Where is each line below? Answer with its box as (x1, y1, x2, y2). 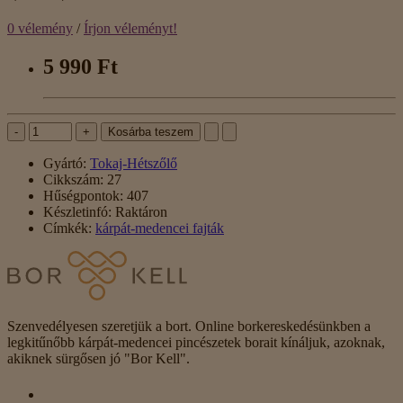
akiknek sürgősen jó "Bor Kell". (7, 351, 190, 367)
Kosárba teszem (108, 125, 193, 139)
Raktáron (112, 204, 167, 220)
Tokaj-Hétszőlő (90, 156, 177, 172)
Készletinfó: (43, 204, 112, 220)
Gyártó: (43, 156, 86, 172)
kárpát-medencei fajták (95, 220, 224, 237)
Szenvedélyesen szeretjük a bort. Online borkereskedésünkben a (7, 318, 371, 335)
